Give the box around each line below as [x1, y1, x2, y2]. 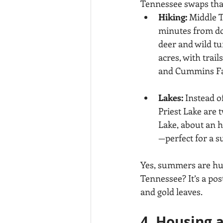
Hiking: [158, 11, 187, 23]
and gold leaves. [140, 186, 203, 198]
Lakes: [158, 92, 183, 104]
